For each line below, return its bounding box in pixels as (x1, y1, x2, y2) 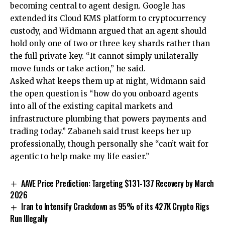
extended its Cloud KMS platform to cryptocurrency (10, 13, 206, 23)
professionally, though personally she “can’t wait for (10, 139, 208, 149)
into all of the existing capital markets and (10, 101, 173, 111)
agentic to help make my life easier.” (10, 151, 149, 161)
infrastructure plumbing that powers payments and (10, 114, 206, 124)
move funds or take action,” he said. (10, 63, 146, 73)
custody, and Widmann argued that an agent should (10, 26, 206, 36)
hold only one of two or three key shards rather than (10, 38, 210, 48)
